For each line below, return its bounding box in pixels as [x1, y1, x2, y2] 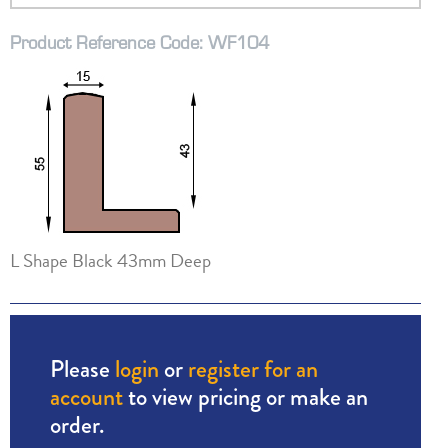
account [49, 379, 123, 415]
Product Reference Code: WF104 [9, 28, 269, 56]
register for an [187, 351, 318, 387]
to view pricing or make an [122, 379, 368, 415]
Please [49, 351, 115, 387]
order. [49, 407, 105, 443]
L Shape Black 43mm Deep [9, 245, 211, 275]
